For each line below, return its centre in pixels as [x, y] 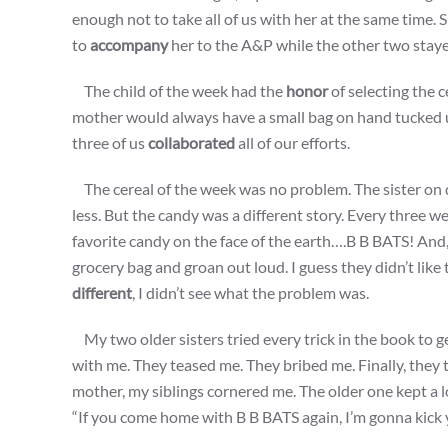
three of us [110, 143]
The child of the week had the [179, 91]
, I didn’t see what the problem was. [250, 293]
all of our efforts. [292, 143]
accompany [129, 45]
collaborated [191, 143]
